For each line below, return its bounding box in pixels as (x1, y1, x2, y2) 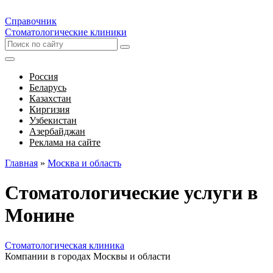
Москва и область (48, 158, 121, 168)
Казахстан (29, 93, 71, 104)
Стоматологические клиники (5, 27, 127, 37)
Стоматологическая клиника (5, 239, 124, 250)
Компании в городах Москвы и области (5, 250, 171, 261)
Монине (5, 204, 74, 227)
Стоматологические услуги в (5, 182, 258, 204)
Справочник (5, 16, 57, 26)
